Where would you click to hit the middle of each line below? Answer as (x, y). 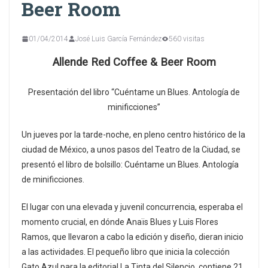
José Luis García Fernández (118, 39)
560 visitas (187, 39)
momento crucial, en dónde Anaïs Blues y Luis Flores (120, 222)
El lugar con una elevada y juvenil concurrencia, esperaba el (132, 207)
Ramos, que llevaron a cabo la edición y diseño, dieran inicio (133, 237)
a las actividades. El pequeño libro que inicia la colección (126, 252)
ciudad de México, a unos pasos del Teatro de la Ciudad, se (131, 149)
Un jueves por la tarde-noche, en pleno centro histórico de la (133, 134)
